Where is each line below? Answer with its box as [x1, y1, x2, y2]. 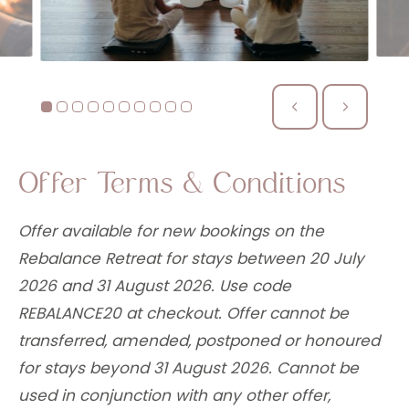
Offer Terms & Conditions [18, 168, 346, 195]
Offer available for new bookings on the [18, 219, 324, 242]
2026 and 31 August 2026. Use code [18, 274, 291, 297]
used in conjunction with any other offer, [18, 383, 330, 406]
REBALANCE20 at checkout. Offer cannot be [18, 301, 349, 324]
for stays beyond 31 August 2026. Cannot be [18, 356, 359, 379]
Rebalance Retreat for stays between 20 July [18, 246, 364, 269]
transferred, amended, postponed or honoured [18, 329, 380, 351]
